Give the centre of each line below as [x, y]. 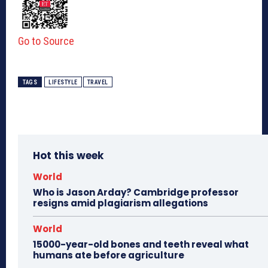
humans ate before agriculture [109, 255]
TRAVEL [98, 83]
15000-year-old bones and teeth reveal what [141, 245]
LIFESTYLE [63, 83]
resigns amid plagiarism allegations [121, 203]
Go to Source [46, 41]
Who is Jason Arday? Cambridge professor [136, 193]
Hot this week [68, 156]
